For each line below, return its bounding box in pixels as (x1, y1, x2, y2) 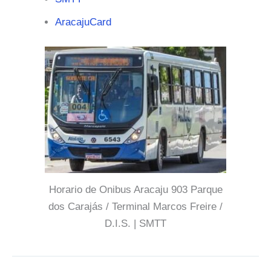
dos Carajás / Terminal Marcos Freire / (48, 200, 223, 212)
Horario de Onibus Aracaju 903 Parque (48, 183, 223, 195)
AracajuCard (55, 16, 111, 28)
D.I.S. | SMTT (105, 217, 166, 229)
